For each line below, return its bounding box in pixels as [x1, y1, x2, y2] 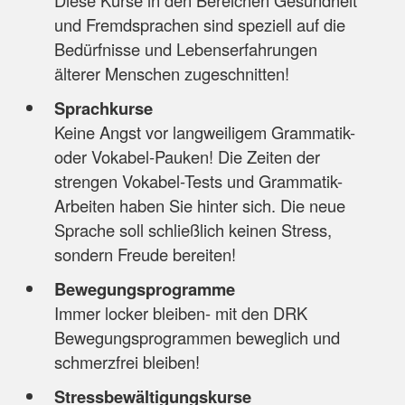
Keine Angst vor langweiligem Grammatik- [53, 120, 355, 145]
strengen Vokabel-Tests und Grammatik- [53, 169, 343, 193]
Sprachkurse [53, 96, 157, 121]
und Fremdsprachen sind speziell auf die [53, 13, 345, 37]
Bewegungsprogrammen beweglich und [53, 325, 340, 350]
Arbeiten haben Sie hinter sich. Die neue [53, 193, 345, 218]
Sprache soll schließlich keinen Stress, [53, 218, 332, 242]
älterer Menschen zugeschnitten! [53, 61, 289, 86]
